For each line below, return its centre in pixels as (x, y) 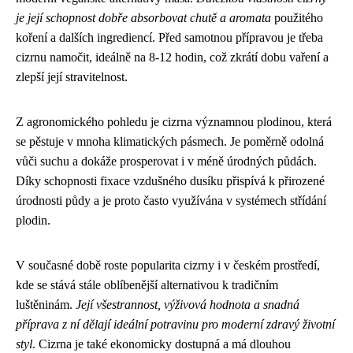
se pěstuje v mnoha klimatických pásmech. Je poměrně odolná (170, 141)
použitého (297, 18)
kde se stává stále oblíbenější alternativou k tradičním (147, 285)
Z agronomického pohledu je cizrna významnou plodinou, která (174, 122)
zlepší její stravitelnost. (72, 77)
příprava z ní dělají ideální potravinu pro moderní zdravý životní (175, 324)
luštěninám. (46, 305)
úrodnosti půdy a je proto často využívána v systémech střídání (171, 201)
